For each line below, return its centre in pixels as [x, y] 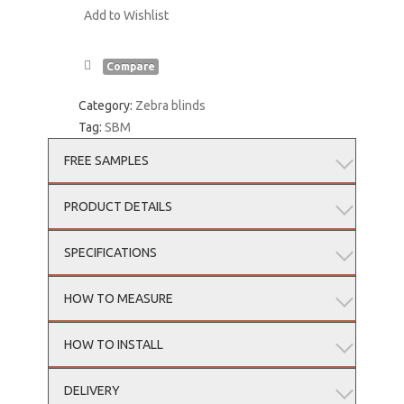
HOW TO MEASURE [118, 298]
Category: [107, 105]
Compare [131, 66]
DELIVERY [92, 390]
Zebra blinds [171, 105]
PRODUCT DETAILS [118, 206]
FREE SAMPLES [106, 160]
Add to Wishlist [127, 16]
